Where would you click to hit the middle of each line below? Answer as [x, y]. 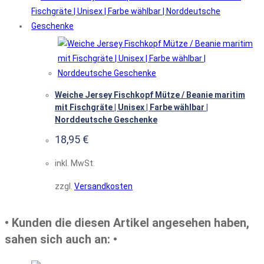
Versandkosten [103, 186]
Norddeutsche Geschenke [106, 120]
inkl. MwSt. [75, 163]
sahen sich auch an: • [61, 240]
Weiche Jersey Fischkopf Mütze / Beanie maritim [150, 95]
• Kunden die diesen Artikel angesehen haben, [127, 223]
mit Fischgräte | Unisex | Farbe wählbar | [131, 108]
